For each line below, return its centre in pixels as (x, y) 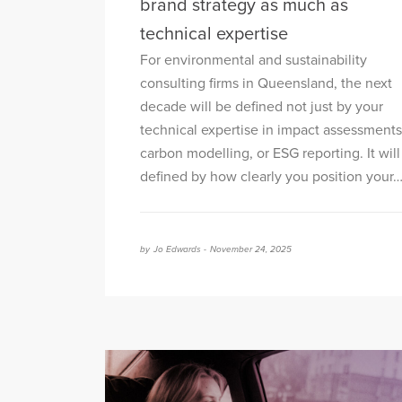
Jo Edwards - (180, 250)
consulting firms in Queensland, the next (266, 84)
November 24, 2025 (251, 250)
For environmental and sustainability (253, 61)
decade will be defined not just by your (262, 107)
